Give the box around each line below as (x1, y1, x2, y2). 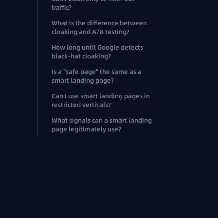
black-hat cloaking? (52, 52, 111, 61)
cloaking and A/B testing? (52, 28, 129, 36)
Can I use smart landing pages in (52, 92, 150, 101)
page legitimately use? (52, 125, 121, 134)
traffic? (52, 3, 72, 12)
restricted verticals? (52, 101, 111, 109)
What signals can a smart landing (52, 116, 152, 125)
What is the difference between (52, 19, 147, 28)
